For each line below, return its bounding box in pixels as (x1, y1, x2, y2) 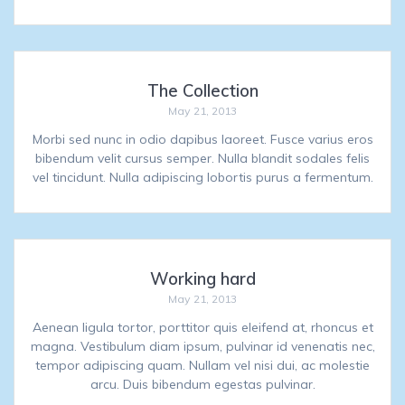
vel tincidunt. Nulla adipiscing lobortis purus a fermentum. (32, 169, 373, 186)
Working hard (149, 268, 256, 290)
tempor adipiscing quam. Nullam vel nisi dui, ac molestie (35, 357, 370, 374)
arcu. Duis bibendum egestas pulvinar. (89, 376, 316, 393)
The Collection (146, 80, 259, 102)
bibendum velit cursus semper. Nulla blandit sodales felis (35, 150, 370, 167)
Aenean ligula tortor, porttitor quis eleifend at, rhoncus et (32, 319, 373, 336)
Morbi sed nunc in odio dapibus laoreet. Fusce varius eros (32, 131, 373, 148)
